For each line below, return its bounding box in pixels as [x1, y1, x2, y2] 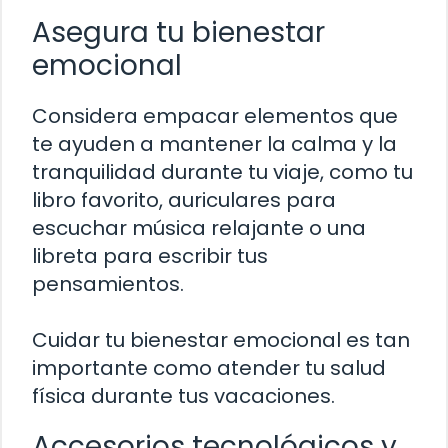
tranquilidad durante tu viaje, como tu [32, 158, 413, 187]
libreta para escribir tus [32, 242, 268, 271]
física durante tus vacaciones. [32, 382, 335, 411]
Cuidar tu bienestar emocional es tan [32, 326, 410, 355]
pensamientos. [32, 270, 184, 299]
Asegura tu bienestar [32, 13, 325, 53]
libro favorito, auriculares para [32, 186, 336, 215]
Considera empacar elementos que [32, 102, 398, 131]
